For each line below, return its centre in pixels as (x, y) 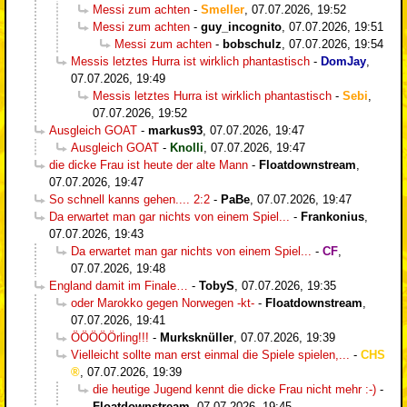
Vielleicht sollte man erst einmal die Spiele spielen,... (210, 354)
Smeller (223, 9)
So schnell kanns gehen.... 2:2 (129, 199)
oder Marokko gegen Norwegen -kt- (163, 303)
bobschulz (252, 44)
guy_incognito (241, 26)
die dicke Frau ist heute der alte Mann (149, 164)
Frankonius (333, 216)
